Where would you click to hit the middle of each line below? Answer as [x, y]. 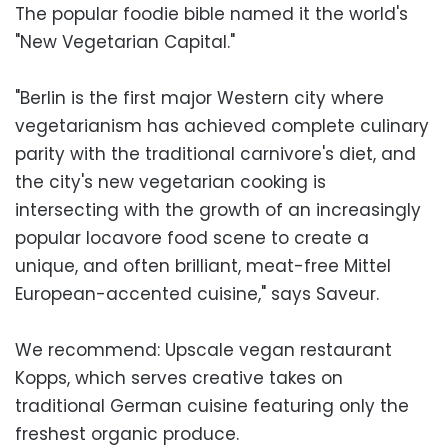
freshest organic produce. [127, 433]
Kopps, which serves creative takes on [179, 377]
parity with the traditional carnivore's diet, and [215, 153]
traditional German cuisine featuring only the [212, 405]
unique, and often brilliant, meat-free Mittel [203, 265]
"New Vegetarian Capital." [125, 41]
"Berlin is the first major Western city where [199, 97]
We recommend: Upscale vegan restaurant [203, 349]
